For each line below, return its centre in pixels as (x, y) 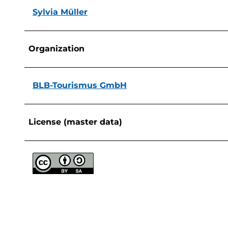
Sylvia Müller (60, 12)
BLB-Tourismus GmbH (80, 85)
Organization (56, 48)
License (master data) (75, 122)
